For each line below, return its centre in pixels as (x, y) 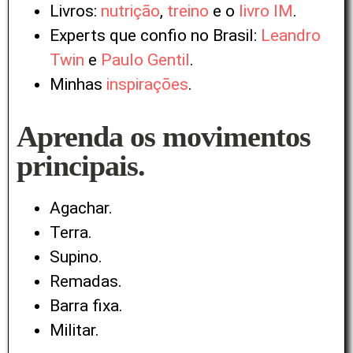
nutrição (130, 11)
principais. (81, 165)
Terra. (71, 232)
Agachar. (81, 208)
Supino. (76, 256)
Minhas (78, 85)
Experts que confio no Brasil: (155, 36)
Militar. (74, 330)
